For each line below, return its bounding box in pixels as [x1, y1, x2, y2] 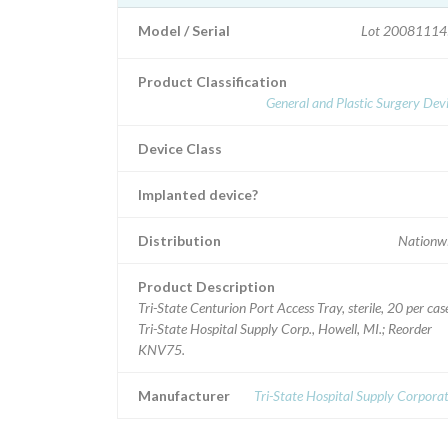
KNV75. [138, 341, 185, 358]
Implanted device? [138, 186, 258, 203]
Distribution [138, 232, 221, 249]
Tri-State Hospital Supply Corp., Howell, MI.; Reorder [138, 320, 432, 337]
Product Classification [138, 73, 287, 90]
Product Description [138, 278, 275, 295]
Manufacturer [138, 387, 230, 404]
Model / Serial [138, 22, 230, 39]
